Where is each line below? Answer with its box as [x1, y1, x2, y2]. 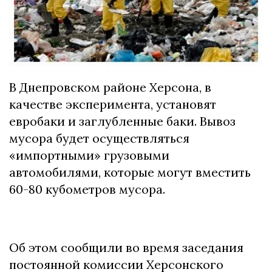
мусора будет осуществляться [9, 130, 189, 146]
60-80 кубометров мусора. [9, 181, 165, 197]
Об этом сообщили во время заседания [9, 239, 243, 255]
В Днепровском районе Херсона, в [9, 79, 211, 95]
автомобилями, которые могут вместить [9, 164, 251, 180]
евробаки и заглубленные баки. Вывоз [9, 113, 236, 129]
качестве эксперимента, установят [9, 96, 216, 112]
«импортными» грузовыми [9, 147, 169, 163]
